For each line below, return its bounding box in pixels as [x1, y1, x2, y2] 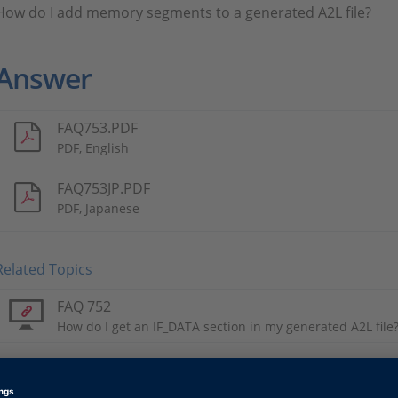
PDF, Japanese [57, 200, 139, 217]
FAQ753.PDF [57, 118, 138, 138]
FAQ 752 [57, 297, 111, 316]
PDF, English [57, 139, 129, 156]
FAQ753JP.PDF [57, 179, 150, 198]
